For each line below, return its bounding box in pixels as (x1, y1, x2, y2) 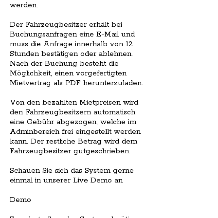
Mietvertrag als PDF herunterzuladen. (10, 78, 143, 88)
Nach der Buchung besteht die (10, 59, 119, 69)
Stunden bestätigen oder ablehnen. (10, 49, 133, 59)
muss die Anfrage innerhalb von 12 (10, 39, 133, 49)
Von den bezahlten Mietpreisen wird (10, 98, 138, 108)
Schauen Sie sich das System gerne (10, 166, 134, 176)
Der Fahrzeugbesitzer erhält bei (10, 20, 122, 30)
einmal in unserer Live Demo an (10, 176, 123, 185)
